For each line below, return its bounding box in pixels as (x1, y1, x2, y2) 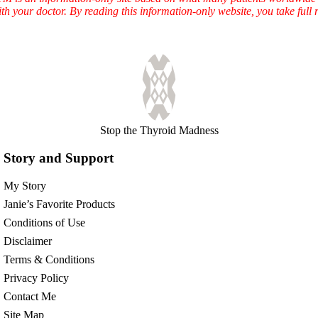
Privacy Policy (4, 271, 70, 284)
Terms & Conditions (4, 253, 95, 265)
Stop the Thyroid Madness (99, 124, 219, 137)
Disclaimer (4, 234, 53, 247)
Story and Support (4, 150, 114, 166)
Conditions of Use (4, 216, 86, 229)
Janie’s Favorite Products (4, 197, 116, 210)
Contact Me (4, 290, 57, 302)
